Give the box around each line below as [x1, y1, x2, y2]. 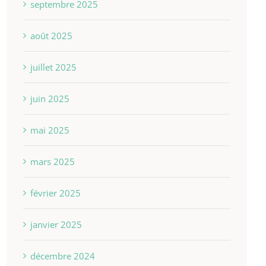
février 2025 [30, 187, 81, 199]
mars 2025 [30, 156, 75, 168]
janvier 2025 [30, 218, 82, 231]
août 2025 [30, 30, 72, 42]
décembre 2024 [30, 250, 95, 262]
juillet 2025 [30, 61, 77, 74]
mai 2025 [30, 124, 69, 137]
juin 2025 [30, 93, 69, 105]
